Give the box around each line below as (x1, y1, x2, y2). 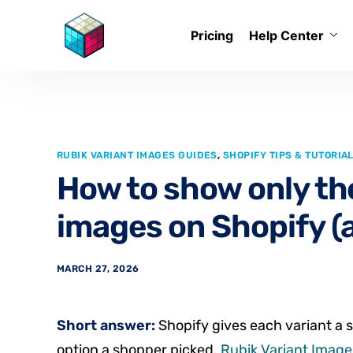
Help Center (249, 28, 324, 43)
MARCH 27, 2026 (57, 263, 139, 274)
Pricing (191, 28, 233, 43)
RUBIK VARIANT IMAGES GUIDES (57, 150, 217, 161)
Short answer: (57, 317, 155, 334)
